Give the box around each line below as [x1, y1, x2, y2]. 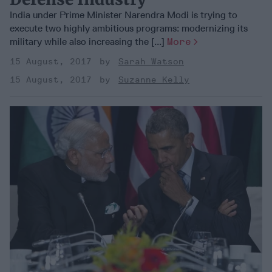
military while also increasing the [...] [10, 35, 167, 47]
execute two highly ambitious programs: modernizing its [10, 22, 248, 34]
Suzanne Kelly [118, 74, 189, 85]
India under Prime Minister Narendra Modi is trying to [10, 8, 237, 21]
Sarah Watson [118, 56, 184, 67]
